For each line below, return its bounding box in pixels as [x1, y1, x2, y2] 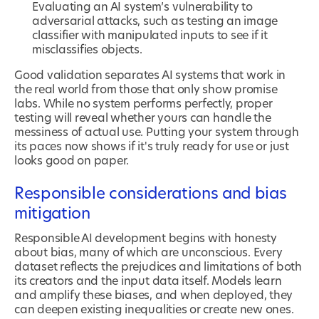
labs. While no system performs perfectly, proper [14, 98, 273, 110]
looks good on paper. [14, 155, 130, 167]
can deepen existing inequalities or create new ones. [14, 304, 294, 316]
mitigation [14, 206, 90, 222]
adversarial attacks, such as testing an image [32, 16, 278, 28]
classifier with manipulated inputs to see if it [32, 30, 268, 42]
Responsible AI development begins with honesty [14, 233, 277, 245]
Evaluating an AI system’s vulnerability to [32, 1, 253, 14]
